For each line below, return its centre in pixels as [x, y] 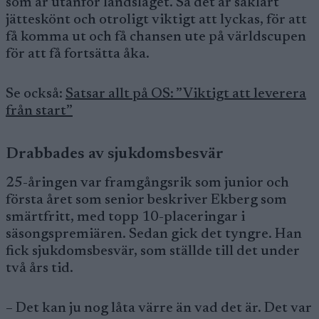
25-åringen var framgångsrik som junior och [147, 183]
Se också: [36, 94]
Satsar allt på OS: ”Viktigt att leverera [186, 94]
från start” [39, 111]
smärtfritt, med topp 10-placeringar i [125, 217]
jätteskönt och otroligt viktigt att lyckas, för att [156, 20]
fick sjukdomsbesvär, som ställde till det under [153, 251]
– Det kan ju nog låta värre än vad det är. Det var [159, 308]
